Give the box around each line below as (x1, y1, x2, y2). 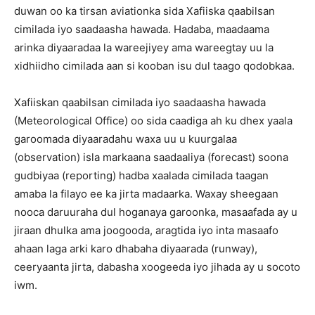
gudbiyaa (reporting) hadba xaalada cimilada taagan (14, 169, 269, 182)
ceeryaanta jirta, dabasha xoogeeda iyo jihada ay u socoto (14, 260, 300, 274)
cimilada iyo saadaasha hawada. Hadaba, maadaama (14, 22, 269, 36)
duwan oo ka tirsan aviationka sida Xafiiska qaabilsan (14, 4, 275, 18)
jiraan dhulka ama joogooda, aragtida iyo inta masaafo (14, 224, 278, 237)
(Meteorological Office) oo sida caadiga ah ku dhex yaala (14, 114, 292, 127)
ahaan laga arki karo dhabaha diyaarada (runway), (14, 242, 257, 255)
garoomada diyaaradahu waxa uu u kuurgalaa (14, 132, 237, 146)
